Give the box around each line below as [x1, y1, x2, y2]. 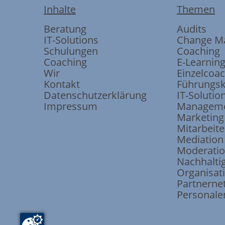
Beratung [44, 22, 86, 36]
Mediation [177, 133, 223, 146]
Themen [177, 3, 215, 16]
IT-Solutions [44, 33, 98, 47]
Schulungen [44, 44, 98, 58]
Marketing [177, 110, 224, 124]
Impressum [44, 99, 97, 113]
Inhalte [44, 3, 76, 16]
